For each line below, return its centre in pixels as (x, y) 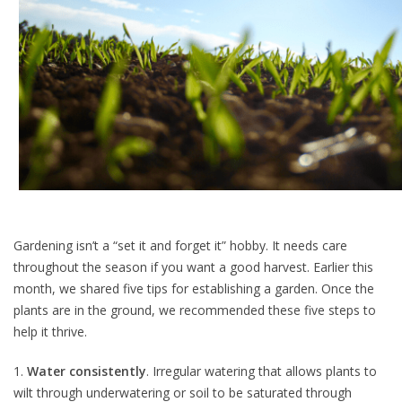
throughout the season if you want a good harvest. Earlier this (193, 267)
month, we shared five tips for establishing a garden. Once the (194, 289)
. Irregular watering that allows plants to (262, 371)
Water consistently (87, 371)
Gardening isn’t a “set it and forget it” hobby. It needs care (180, 246)
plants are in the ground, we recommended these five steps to (195, 310)
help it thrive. (50, 332)
